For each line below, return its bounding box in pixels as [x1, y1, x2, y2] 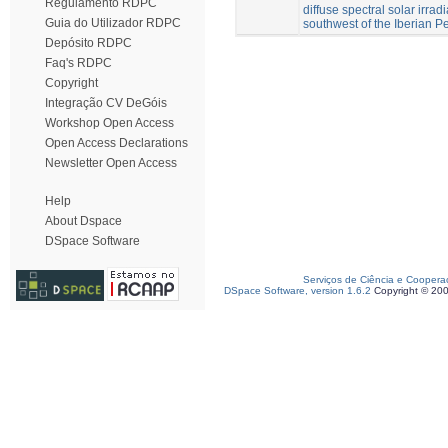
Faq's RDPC [45, 56, 112, 70]
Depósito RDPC [45, 36, 132, 50]
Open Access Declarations [45, 136, 188, 150]
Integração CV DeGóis [45, 96, 167, 110]
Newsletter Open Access [45, 156, 177, 170]
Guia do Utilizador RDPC [45, 16, 181, 30]
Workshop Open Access [45, 116, 174, 130]
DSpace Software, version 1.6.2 [224, 285, 371, 296]
